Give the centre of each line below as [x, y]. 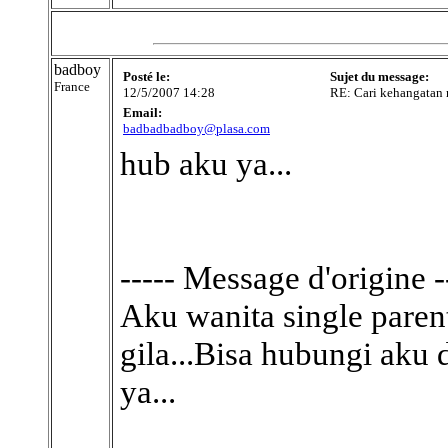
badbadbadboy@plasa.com [196, 128]
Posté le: [146, 76]
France [72, 86]
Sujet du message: [379, 76]
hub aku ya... [206, 163]
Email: [142, 112]
